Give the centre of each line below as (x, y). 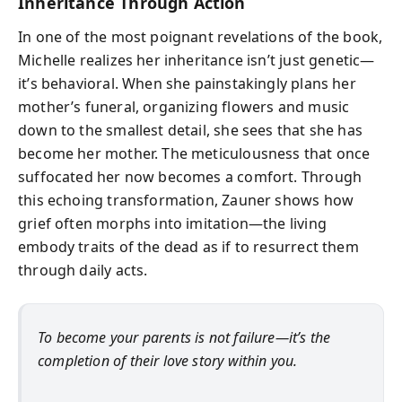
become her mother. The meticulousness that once (194, 153)
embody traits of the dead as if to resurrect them (188, 247)
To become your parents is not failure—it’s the (184, 337)
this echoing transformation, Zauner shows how (186, 200)
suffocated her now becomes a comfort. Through (190, 177)
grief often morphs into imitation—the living (172, 223)
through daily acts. (83, 270)
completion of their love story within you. (168, 361)
